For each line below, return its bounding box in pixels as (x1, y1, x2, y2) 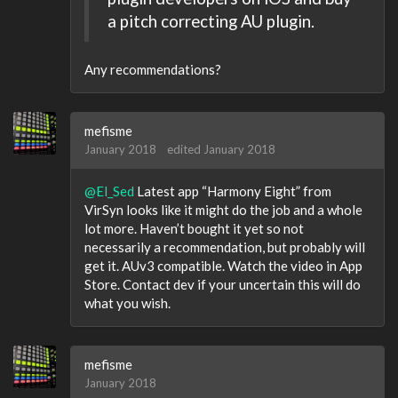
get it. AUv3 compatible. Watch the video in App (84, 258, 362, 274)
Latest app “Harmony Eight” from (134, 183, 331, 199)
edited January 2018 (167, 142, 275, 156)
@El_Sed (84, 183, 134, 199)
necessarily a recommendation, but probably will (84, 239, 365, 255)
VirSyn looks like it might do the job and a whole (84, 202, 362, 218)
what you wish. (84, 295, 171, 311)
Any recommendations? (84, 61, 221, 77)
